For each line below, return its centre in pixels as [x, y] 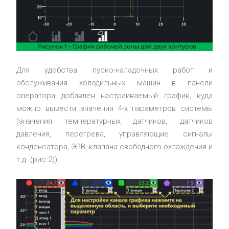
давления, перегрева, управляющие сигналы [114, 134]
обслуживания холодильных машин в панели [114, 83]
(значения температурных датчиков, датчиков [114, 121]
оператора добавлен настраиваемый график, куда [114, 95]
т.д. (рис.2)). [38, 159]
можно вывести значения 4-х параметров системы [114, 108]
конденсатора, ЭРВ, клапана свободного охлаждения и [114, 146]
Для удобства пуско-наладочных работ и [114, 70]
